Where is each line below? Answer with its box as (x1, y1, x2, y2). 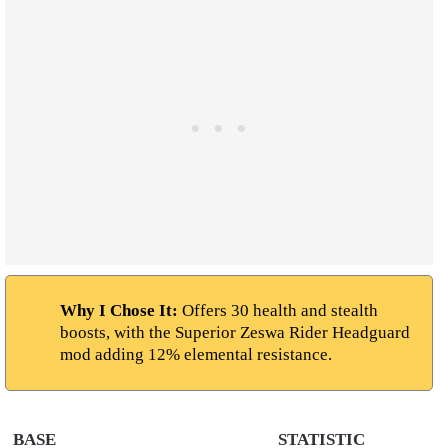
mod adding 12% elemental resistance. (60, 345, 332, 365)
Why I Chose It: (60, 301, 182, 321)
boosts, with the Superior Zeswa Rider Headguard (60, 323, 410, 343)
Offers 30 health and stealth (182, 301, 378, 321)
